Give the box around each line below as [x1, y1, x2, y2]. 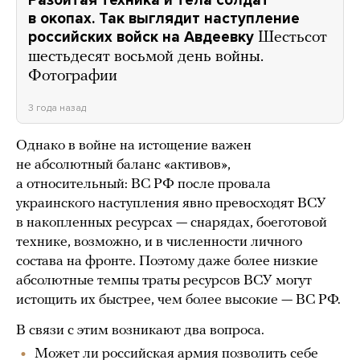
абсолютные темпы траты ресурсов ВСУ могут [16, 273, 312, 289]
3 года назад [28, 102, 86, 114]
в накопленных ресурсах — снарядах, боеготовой [16, 215, 327, 231]
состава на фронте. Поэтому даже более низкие [16, 254, 318, 270]
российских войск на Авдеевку [28, 28, 254, 47]
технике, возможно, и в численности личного [16, 235, 302, 251]
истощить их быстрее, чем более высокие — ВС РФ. [16, 292, 341, 309]
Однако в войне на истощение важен [16, 138, 252, 154]
